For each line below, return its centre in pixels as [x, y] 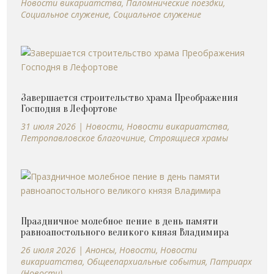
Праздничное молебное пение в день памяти [120, 221]
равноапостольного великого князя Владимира [125, 232]
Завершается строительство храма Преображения [130, 97]
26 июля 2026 [49, 250]
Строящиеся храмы [189, 138]
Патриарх [231, 261]
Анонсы [101, 250]
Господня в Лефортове [69, 108]
